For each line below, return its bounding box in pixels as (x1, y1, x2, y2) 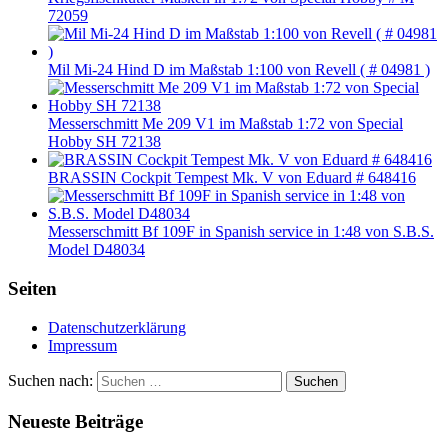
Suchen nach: (8, 371, 93, 389)
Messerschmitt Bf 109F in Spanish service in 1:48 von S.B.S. (48, 223, 434, 241)
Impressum (48, 336, 117, 354)
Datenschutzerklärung (48, 318, 186, 336)
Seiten (8, 278, 57, 300)
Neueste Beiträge (8, 410, 143, 432)
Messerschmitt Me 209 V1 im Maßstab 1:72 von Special (48, 115, 403, 133)
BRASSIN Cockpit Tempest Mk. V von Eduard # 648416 (48, 169, 416, 187)
